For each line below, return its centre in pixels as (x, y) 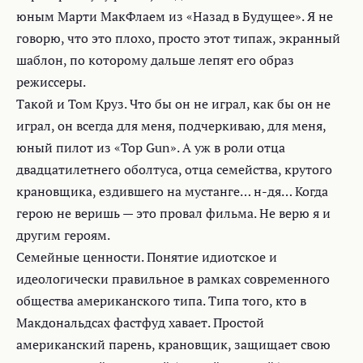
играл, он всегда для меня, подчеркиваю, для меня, (171, 126)
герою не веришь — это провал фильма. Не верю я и (173, 213)
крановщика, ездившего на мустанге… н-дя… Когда (172, 191)
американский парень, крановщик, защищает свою (173, 344)
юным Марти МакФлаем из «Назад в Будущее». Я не (175, 16)
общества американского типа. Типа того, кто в (161, 301)
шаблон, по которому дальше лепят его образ (155, 60)
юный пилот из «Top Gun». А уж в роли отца (151, 147)
